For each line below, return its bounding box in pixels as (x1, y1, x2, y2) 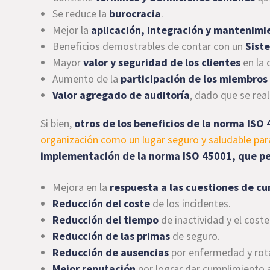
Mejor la (52, 23, 92, 37)
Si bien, (40, 116, 75, 130)
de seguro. (170, 229, 221, 243)
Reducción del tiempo (52, 213, 159, 227)
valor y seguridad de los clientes (83, 55, 241, 69)
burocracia (109, 7, 162, 20)
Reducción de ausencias (52, 245, 169, 259)
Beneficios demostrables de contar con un (52, 39, 246, 53)
